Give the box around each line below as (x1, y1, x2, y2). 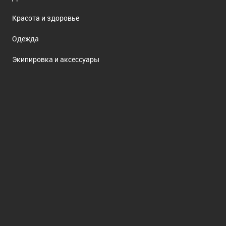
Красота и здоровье (12, 13, 79, 23)
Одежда (12, 33, 39, 43)
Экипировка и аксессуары (12, 54, 99, 64)
